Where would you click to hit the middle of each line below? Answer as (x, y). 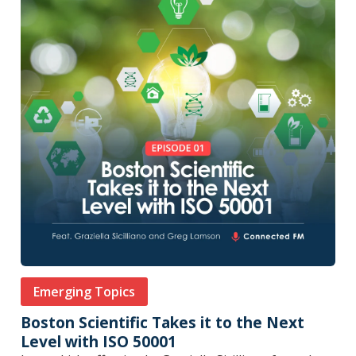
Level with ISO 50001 (99, 342)
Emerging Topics (84, 292)
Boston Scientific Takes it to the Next (163, 323)
